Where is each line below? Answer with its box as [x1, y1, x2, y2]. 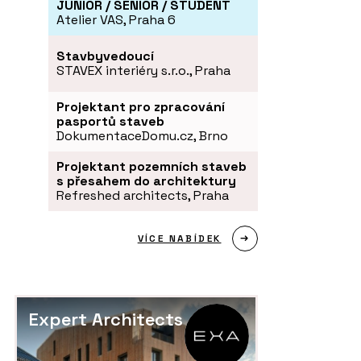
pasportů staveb [56, 112, 164, 130]
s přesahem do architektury [56, 172, 236, 189]
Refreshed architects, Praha [56, 186, 229, 204]
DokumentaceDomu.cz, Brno [56, 127, 228, 144]
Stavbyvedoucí [56, 47, 154, 64]
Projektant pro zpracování [56, 98, 225, 115]
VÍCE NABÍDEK [137, 231, 222, 245]
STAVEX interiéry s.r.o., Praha [56, 61, 230, 79]
